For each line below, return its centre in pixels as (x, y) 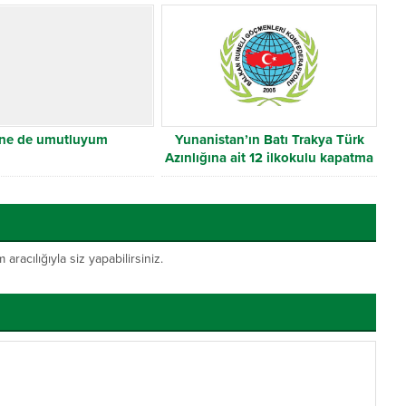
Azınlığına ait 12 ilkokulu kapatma (270, 158)
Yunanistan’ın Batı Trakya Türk (269, 140)
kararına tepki (269, 176)
